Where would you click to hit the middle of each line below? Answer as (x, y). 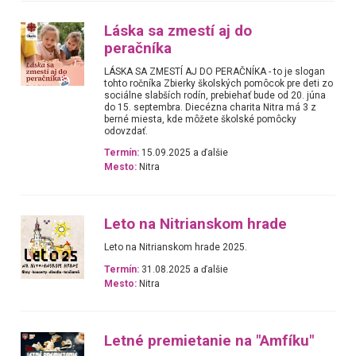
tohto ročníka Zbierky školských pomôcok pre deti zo (219, 83)
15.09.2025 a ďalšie (184, 152)
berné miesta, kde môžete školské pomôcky (201, 119)
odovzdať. (126, 131)
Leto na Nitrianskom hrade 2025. (176, 248)
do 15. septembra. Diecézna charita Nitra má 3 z (211, 107)
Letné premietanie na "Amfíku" (209, 341)
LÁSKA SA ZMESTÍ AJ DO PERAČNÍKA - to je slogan (215, 71)
